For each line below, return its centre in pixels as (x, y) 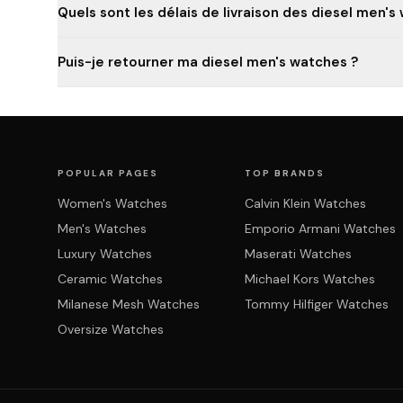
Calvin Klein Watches (305, 203)
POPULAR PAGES (108, 173)
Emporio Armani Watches (320, 228)
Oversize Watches (111, 329)
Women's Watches (112, 203)
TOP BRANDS (285, 173)
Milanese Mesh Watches (129, 304)
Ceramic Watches (110, 279)
